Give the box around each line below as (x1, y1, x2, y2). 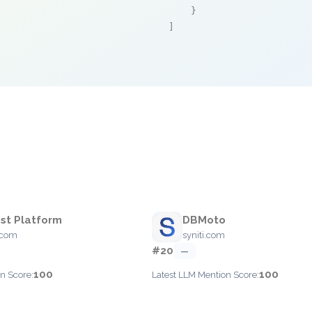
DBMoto (182, 214, 226, 226)
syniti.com (182, 230, 225, 240)
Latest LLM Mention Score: (152, 270, 259, 280)
